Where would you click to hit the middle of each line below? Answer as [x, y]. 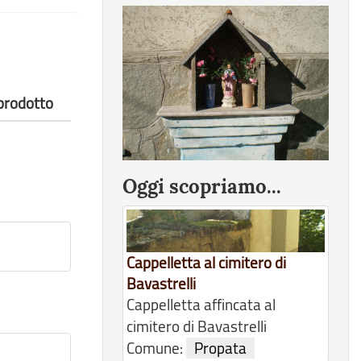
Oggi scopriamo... [202, 187]
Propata [220, 349]
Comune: [156, 349]
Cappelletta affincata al [201, 305]
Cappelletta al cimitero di [206, 263]
